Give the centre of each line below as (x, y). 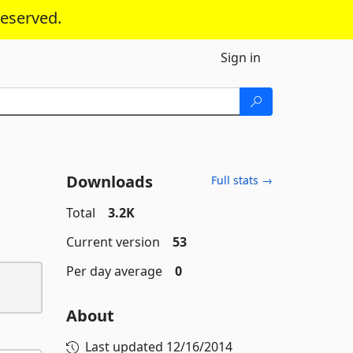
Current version (113, 242)
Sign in (241, 58)
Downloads (109, 182)
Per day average (114, 271)
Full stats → (242, 180)
